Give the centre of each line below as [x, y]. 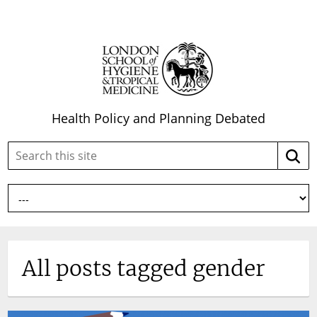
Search [161, 146]
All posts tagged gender [144, 268]
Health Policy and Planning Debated [158, 118]
